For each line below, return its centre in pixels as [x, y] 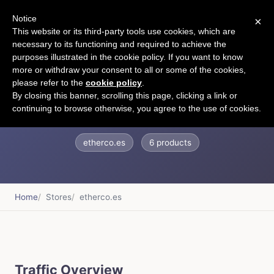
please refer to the [49, 83]
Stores [59, 197]
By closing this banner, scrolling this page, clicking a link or [125, 95]
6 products [170, 143]
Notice [24, 18]
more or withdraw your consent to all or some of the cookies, [129, 70]
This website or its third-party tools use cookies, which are [124, 31]
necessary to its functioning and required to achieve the [119, 44]
